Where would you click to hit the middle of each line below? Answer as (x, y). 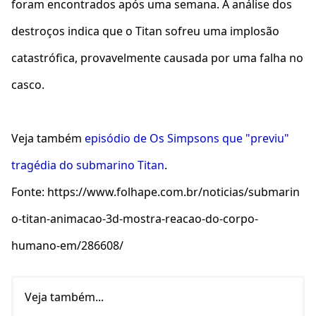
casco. (28, 84)
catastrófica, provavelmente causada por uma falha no (157, 57)
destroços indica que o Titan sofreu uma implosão (145, 31)
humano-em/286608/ (67, 245)
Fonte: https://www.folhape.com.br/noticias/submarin (156, 192)
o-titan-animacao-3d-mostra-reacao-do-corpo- (135, 218)
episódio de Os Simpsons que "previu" (187, 138)
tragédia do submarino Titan (88, 165)
